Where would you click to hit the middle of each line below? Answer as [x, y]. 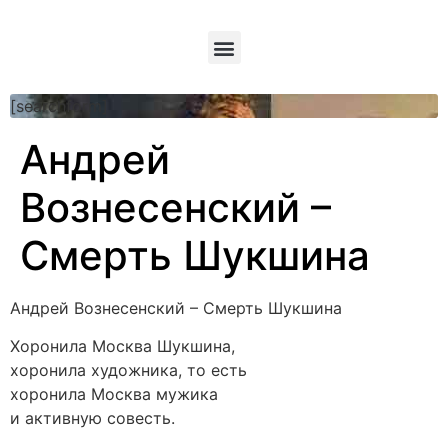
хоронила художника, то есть [128, 370]
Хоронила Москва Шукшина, [122, 346]
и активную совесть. [92, 418]
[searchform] [59, 106]
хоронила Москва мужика [114, 394]
